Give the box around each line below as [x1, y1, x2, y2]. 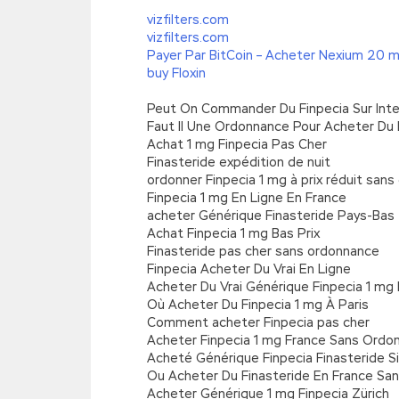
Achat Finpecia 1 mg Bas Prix [147, 225, 320, 241]
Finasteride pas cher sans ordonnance [147, 243, 379, 259]
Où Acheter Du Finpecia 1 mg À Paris [147, 297, 369, 313]
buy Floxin [147, 65, 206, 81]
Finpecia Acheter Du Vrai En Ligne [147, 261, 351, 277]
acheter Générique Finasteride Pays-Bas [147, 208, 395, 224]
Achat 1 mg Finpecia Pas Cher [147, 136, 327, 152]
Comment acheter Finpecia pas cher [147, 314, 370, 330]
